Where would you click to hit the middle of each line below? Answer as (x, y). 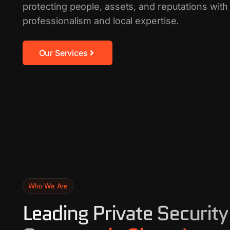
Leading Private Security (125, 213)
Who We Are (48, 186)
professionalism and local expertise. (101, 21)
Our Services (63, 53)
